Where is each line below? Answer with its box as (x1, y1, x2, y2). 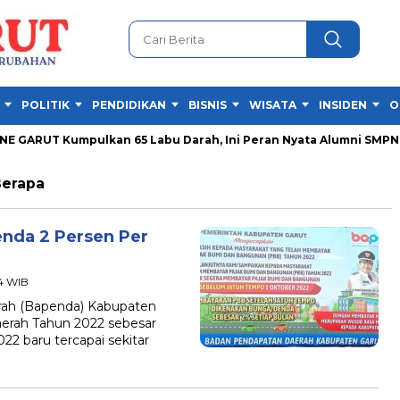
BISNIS (188, 98, 227, 112)
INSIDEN (319, 98, 367, 112)
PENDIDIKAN (92, 98, 166, 112)
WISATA (249, 98, 296, 112)
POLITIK (21, 98, 70, 112)
